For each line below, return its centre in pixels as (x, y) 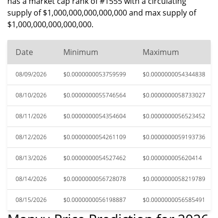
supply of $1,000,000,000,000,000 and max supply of (102, 13)
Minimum (81, 52)
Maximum (161, 52)
